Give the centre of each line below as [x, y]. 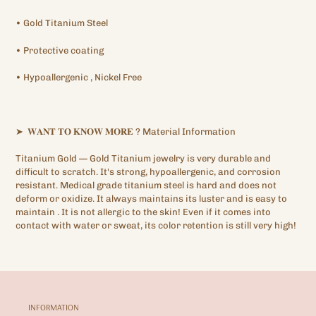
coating [87, 50]
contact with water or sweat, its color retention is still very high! [156, 226]
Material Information [189, 131]
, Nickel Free [116, 77]
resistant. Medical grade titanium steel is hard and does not [146, 186]
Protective [46, 50]
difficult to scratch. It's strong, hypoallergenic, [116, 172]
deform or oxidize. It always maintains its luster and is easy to [151, 199]
